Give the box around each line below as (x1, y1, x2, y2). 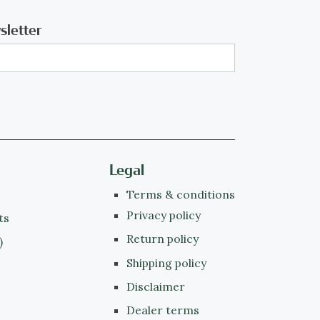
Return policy (126, 231, 199, 246)
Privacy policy (126, 208, 201, 223)
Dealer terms (126, 303, 199, 318)
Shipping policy (126, 255, 206, 270)
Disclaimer (126, 279, 185, 294)
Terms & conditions (126, 186, 235, 201)
